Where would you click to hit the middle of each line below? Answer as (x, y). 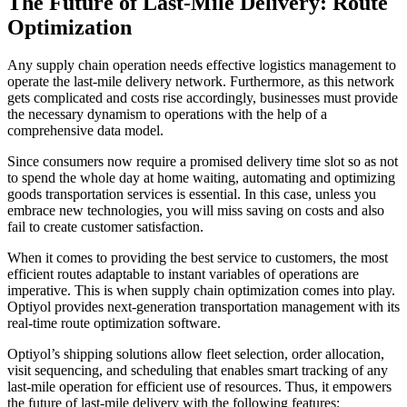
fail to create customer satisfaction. (105, 227)
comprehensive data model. (87, 131)
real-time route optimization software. (116, 323)
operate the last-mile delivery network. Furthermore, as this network (201, 82)
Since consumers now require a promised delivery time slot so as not (203, 162)
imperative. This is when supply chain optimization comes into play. (201, 291)
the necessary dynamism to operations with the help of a (167, 114)
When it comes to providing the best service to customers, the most (198, 258)
